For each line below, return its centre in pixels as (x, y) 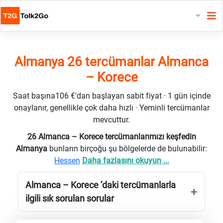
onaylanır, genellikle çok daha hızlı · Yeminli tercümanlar (111, 108)
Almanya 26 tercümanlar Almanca (111, 61)
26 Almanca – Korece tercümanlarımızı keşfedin (111, 136)
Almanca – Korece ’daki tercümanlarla (101, 185)
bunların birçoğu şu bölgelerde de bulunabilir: (128, 148)
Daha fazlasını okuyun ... (125, 160)
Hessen (67, 160)
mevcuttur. (111, 119)
